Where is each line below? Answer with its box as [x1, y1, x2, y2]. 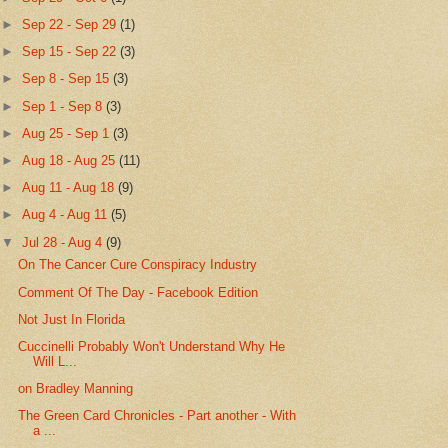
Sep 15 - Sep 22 [22, 44, 121, 60]
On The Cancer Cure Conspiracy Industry [18, 257, 258, 273]
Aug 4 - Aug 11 [22, 207, 112, 223]
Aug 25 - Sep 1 [22, 125, 114, 141]
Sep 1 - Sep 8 [22, 98, 107, 114]
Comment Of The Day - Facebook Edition [18, 284, 259, 300]
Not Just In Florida [18, 311, 126, 327]
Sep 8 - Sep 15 [22, 71, 114, 87]
